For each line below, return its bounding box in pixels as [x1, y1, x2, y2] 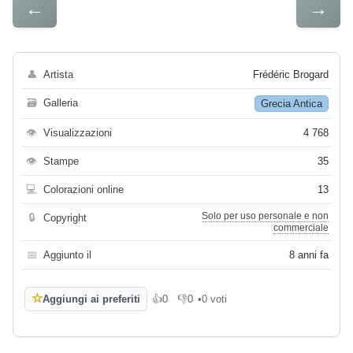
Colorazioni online [43, 183, 124, 195]
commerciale [273, 221, 329, 233]
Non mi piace [177, 298, 237, 310]
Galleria [43, 96, 78, 109]
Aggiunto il [43, 248, 91, 261]
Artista [43, 68, 73, 80]
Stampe [43, 154, 79, 167]
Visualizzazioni [43, 126, 112, 139]
